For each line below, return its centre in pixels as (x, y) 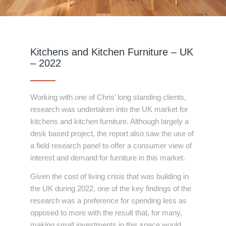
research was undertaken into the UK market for (109, 109)
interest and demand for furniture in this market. (108, 158)
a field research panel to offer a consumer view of (111, 146)
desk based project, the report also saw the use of (112, 133)
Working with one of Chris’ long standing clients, (108, 97)
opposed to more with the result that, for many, (106, 212)
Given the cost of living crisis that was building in (109, 176)
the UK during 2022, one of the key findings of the (111, 188)
